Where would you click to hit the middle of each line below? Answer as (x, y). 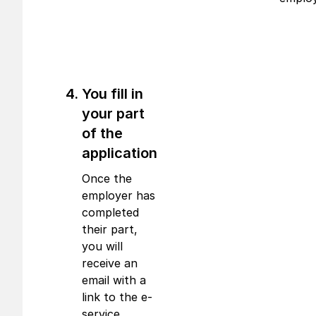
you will (102, 246)
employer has (119, 195)
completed (110, 212)
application (120, 153)
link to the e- (117, 297)
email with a (114, 280)
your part (113, 114)
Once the (107, 178)
